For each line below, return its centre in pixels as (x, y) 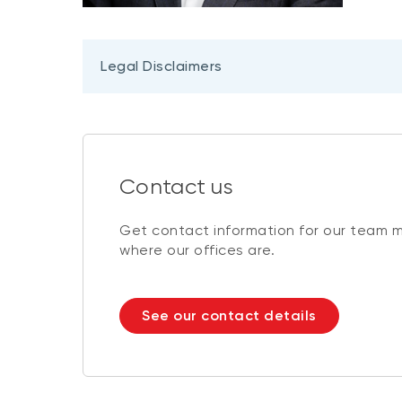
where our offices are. (197, 250)
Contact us (176, 187)
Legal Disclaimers (162, 66)
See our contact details (229, 316)
